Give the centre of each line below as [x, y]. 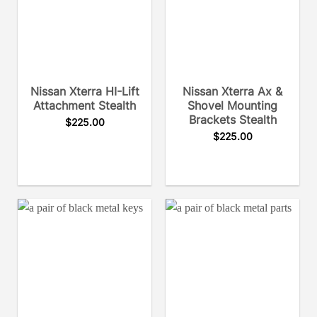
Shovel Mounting [232, 105]
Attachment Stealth [85, 105]
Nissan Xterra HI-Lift [85, 91]
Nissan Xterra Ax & [232, 91]
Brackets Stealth [232, 119]
